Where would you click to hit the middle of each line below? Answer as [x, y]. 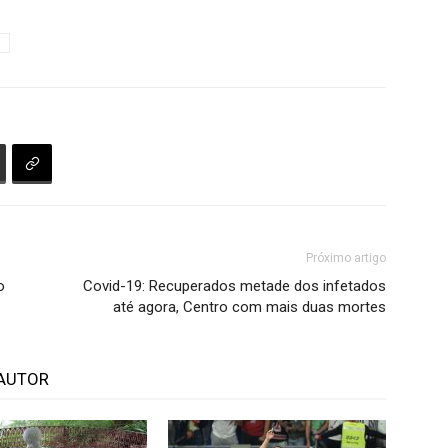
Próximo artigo [346, 258]
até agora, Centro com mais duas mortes [249, 307]
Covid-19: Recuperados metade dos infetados [234, 286]
